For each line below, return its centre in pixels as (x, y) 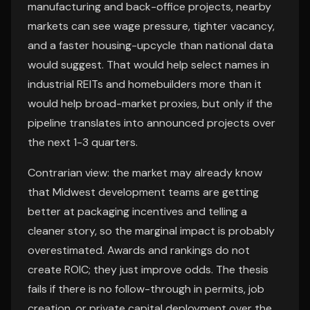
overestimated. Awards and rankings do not (139, 250)
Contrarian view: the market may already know (145, 173)
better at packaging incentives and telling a (137, 211)
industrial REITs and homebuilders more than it (145, 84)
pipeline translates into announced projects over (152, 123)
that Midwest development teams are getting (143, 192)
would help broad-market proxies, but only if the (150, 103)
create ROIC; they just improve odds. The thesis (148, 270)
